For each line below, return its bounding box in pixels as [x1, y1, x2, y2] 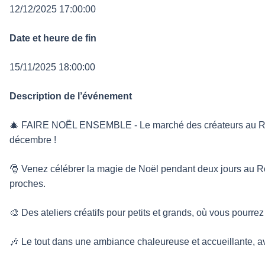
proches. [9, 179, 46, 189]
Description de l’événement [9, 91, 132, 102]
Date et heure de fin [9, 33, 96, 44]
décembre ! [9, 135, 56, 146]
